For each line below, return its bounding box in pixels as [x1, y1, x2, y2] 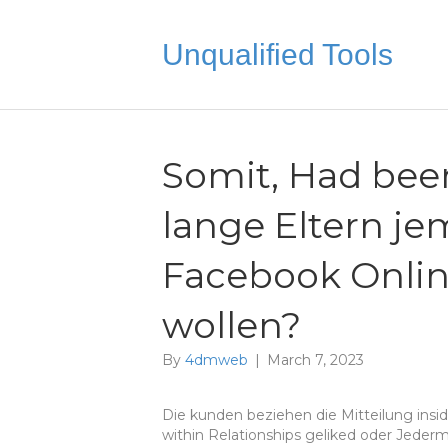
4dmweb [185, 351, 248, 369]
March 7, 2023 [267, 351, 364, 369]
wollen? [162, 303, 301, 347]
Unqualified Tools [162, 38, 393, 71]
